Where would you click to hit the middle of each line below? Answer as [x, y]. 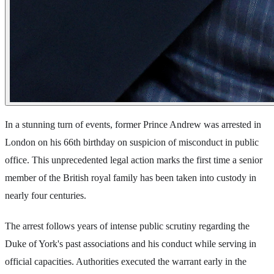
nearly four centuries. [46, 195]
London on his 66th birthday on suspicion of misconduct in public [132, 142]
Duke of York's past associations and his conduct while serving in [131, 244]
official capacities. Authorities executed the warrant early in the [126, 262]
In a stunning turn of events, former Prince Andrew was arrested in [133, 124]
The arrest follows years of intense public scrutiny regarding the [127, 226]
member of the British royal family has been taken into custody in [131, 177]
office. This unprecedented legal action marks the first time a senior [134, 160]
